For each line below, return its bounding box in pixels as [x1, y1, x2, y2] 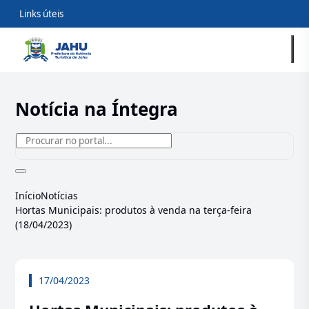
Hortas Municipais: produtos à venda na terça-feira [15, 203, 252, 217]
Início [15, 189, 41, 202]
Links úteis [19, 8, 64, 20]
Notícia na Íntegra [15, 97, 179, 121]
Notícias [41, 189, 79, 202]
